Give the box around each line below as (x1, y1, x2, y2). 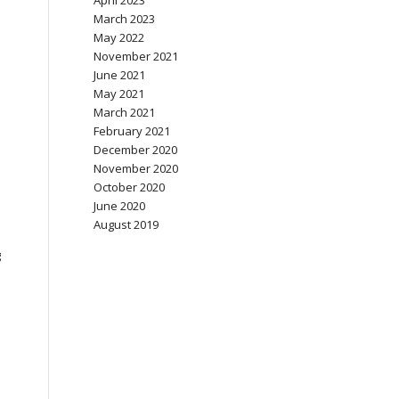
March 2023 (94, 11, 156, 27)
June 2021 (94, 67, 146, 83)
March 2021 (94, 104, 156, 120)
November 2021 (94, 48, 179, 64)
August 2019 (94, 216, 159, 232)
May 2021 (94, 85, 145, 102)
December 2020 (94, 142, 178, 158)
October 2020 (94, 179, 166, 195)
